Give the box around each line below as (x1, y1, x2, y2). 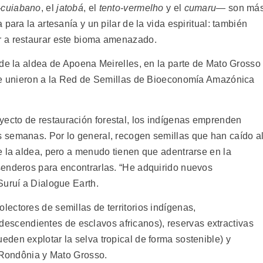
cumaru (184, 2, 217, 13)
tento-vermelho (99, 2, 167, 13)
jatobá (56, 2, 84, 13)
